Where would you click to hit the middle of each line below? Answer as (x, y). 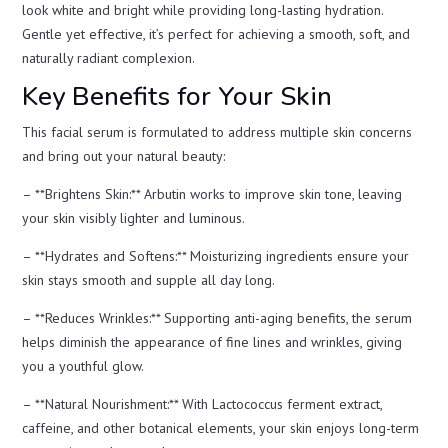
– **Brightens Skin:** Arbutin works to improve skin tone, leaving (212, 193)
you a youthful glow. (83, 365)
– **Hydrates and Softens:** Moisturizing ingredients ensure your (216, 255)
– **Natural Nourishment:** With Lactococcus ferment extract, (202, 403)
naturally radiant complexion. (109, 57)
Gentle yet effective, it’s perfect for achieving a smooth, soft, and (216, 33)
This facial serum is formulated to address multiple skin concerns (217, 131)
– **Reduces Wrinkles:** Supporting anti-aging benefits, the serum (217, 317)
